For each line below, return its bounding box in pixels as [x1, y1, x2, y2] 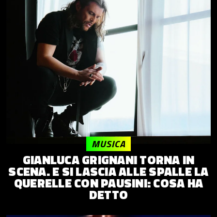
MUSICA [92, 136, 125, 152]
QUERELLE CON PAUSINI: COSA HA [14, 174, 203, 193]
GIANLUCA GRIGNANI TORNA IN [22, 151, 195, 170]
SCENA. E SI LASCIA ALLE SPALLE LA [8, 162, 209, 181]
